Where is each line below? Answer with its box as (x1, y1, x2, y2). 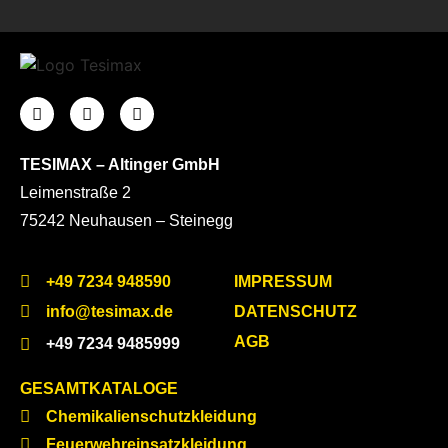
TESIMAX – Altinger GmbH (20, 156, 220, 174)
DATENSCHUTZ (234, 302, 357, 320)
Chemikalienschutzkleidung (46, 407, 258, 425)
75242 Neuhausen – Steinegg (20, 212, 233, 230)
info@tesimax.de (46, 302, 174, 320)
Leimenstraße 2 (20, 184, 131, 202)
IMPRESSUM (234, 272, 332, 290)
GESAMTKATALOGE (20, 379, 178, 397)
